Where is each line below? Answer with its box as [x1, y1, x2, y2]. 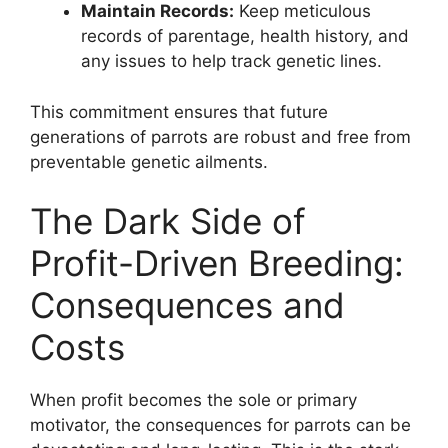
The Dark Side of [30, 200, 306, 243]
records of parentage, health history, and [81, 26, 409, 47]
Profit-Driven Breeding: [30, 242, 404, 285]
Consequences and [30, 284, 345, 327]
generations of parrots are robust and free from [30, 126, 411, 147]
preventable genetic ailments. [30, 151, 268, 172]
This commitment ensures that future [30, 101, 328, 122]
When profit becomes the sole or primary [30, 390, 357, 411]
